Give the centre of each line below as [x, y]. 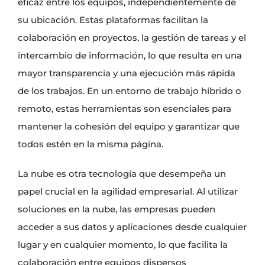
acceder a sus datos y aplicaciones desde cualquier [132, 227]
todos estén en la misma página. [91, 144]
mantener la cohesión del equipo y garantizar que [129, 127]
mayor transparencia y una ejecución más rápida [127, 73]
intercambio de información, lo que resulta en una [130, 56]
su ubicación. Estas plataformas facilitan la [113, 20]
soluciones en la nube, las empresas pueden [117, 209]
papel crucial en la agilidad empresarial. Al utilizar [128, 192]
